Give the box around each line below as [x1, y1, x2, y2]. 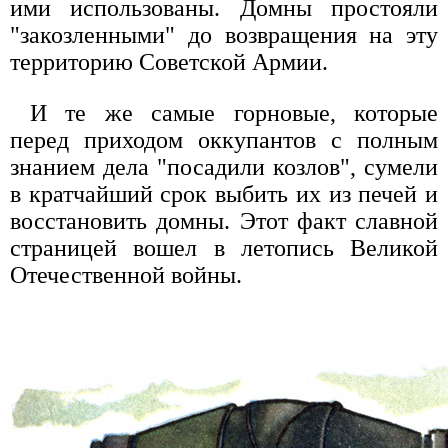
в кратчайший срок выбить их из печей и [10, 180, 438, 207]
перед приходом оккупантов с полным [10, 126, 438, 153]
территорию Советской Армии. [10, 48, 328, 75]
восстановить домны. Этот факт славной [10, 207, 438, 234]
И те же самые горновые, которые [30, 99, 438, 126]
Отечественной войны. [10, 261, 242, 288]
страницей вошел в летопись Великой [10, 234, 438, 261]
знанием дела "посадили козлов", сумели [10, 153, 438, 180]
